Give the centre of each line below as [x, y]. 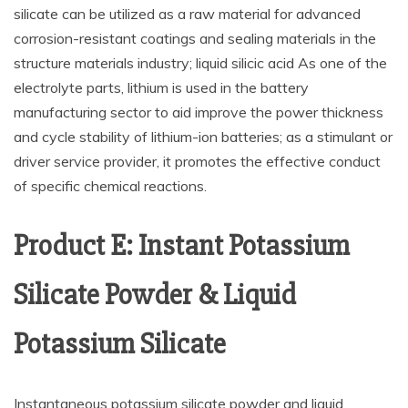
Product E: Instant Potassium [182, 245]
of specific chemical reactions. [110, 185]
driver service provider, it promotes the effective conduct [197, 161]
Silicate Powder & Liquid [155, 294]
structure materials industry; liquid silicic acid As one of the [200, 62]
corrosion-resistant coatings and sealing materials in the [195, 38]
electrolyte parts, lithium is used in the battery [161, 87]
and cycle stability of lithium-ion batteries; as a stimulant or [203, 136]
